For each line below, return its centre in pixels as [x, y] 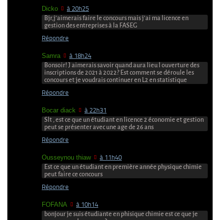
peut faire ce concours [73, 175]
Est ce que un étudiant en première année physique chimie [123, 167]
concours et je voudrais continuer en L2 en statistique [116, 80]
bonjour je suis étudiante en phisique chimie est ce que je [121, 214]
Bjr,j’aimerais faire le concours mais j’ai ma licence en [116, 18]
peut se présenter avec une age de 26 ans [99, 127]
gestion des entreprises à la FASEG [91, 26]
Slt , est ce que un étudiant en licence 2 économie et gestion [124, 120]
